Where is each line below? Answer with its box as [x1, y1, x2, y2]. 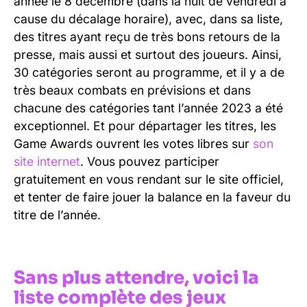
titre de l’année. [14, 207, 101, 222]
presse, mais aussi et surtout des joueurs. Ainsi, [14, 47, 282, 62]
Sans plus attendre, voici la [14, 266, 259, 289]
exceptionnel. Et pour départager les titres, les [14, 118, 276, 133]
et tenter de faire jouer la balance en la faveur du [14, 189, 291, 204]
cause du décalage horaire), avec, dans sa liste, [14, 11, 283, 26]
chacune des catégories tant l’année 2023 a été [14, 100, 283, 115]
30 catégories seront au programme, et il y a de [14, 64, 284, 79]
